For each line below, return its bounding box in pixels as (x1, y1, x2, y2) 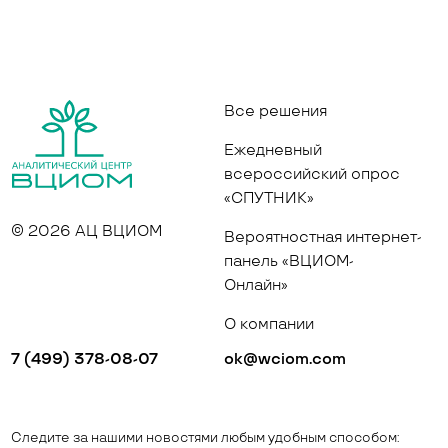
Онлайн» (224, 276, 288, 295)
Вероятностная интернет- (224, 228, 422, 247)
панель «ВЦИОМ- (224, 252, 354, 271)
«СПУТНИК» (224, 189, 314, 208)
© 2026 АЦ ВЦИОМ (11, 222, 163, 241)
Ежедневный (224, 141, 322, 160)
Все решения (224, 102, 327, 121)
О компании (224, 315, 314, 334)
